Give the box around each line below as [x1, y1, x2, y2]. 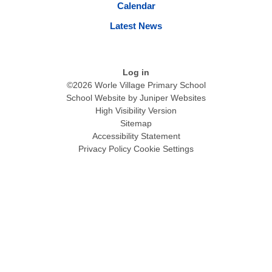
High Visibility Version [95, 106, 177, 116]
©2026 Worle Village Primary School [66, 80, 206, 90]
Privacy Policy [78, 144, 131, 154]
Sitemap [120, 118, 152, 129]
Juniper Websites [140, 93, 206, 103]
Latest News [110, 20, 162, 31]
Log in [123, 67, 149, 78]
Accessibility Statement [92, 131, 180, 141]
